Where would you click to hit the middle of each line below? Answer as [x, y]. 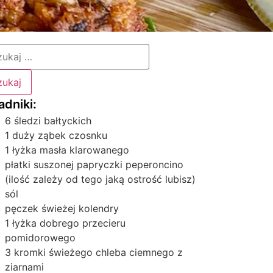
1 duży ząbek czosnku [56, 135]
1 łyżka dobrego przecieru [66, 223]
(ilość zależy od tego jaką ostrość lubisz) [101, 179]
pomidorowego [41, 238]
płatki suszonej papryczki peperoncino [94, 165]
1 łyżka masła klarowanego [67, 150]
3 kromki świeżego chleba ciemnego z [94, 252]
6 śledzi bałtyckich [48, 121]
